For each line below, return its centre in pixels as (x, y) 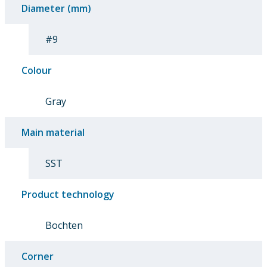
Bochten (64, 226)
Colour (37, 71)
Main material (53, 133)
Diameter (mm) (56, 9)
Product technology (68, 195)
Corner (38, 257)
